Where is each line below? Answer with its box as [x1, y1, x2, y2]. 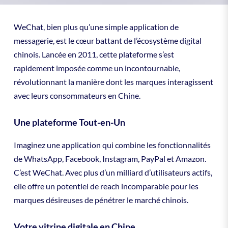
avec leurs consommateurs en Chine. [13, 91, 140, 101]
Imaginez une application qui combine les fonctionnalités [13, 139, 211, 150]
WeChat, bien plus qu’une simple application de [13, 22, 179, 32]
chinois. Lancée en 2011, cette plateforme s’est [13, 49, 174, 60]
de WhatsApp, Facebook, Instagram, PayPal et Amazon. [13, 153, 206, 163]
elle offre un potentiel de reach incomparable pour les [13, 181, 198, 191]
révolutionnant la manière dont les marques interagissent [13, 77, 213, 87]
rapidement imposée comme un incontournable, [13, 63, 180, 73]
